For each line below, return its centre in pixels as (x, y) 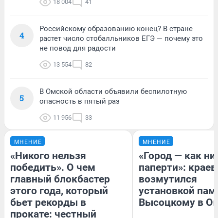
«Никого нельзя (48, 156)
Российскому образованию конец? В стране (116, 29)
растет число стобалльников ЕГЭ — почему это (121, 39)
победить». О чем (53, 168)
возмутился (168, 179)
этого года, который (59, 191)
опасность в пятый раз (80, 101)
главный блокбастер (60, 179)
